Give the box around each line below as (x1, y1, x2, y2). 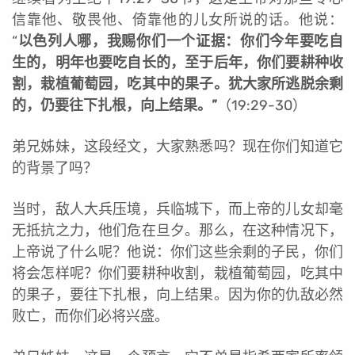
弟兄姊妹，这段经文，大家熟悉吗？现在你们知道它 (12, 137, 343, 155)
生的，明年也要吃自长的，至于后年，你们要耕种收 (12, 53, 343, 71)
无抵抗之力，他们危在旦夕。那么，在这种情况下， (12, 221, 343, 239)
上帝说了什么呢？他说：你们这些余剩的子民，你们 (12, 242, 343, 261)
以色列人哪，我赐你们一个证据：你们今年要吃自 (17, 32, 343, 50)
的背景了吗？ (12, 158, 97, 177)
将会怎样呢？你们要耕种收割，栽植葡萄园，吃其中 (12, 264, 343, 282)
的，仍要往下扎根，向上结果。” (12, 96, 217, 114)
